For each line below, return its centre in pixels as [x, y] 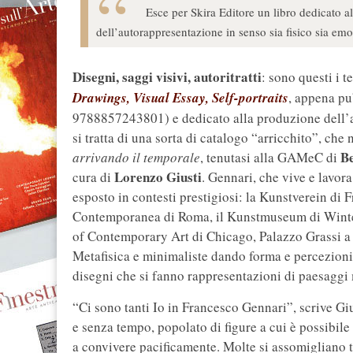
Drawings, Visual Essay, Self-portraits [180, 98]
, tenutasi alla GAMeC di [270, 158]
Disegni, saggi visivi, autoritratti [167, 77]
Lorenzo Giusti [158, 177]
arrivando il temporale [136, 158]
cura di [93, 177]
